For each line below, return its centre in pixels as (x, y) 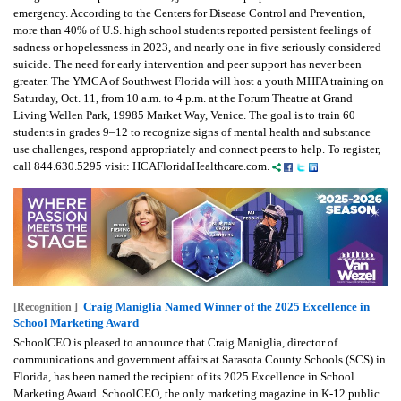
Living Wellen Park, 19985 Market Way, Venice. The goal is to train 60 (184, 115)
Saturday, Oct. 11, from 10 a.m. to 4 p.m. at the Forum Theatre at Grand (183, 98)
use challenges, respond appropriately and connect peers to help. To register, (197, 149)
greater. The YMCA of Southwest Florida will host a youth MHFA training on (199, 81)
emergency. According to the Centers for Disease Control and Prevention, (189, 13)
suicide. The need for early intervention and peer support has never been (188, 64)
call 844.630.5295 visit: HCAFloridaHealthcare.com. (143, 166)
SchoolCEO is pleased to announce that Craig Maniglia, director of (175, 342)
